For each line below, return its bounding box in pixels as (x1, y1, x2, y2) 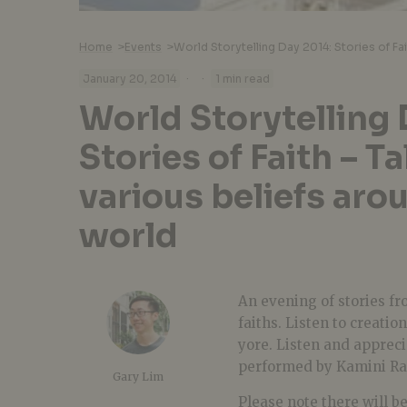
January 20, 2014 (83, 72, 177, 86)
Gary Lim (113, 370, 164, 383)
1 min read (214, 72, 270, 86)
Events (124, 39, 162, 54)
